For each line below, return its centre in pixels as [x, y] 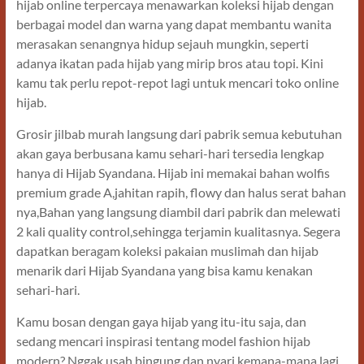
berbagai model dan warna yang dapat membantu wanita [173, 24]
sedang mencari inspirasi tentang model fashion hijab [163, 341]
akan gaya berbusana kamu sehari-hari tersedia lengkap [170, 154]
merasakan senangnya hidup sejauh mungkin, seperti [162, 44]
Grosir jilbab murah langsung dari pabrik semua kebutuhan [179, 134]
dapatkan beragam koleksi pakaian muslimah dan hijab [167, 251]
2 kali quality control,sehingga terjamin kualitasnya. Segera [178, 232]
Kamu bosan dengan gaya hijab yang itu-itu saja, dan [161, 322]
